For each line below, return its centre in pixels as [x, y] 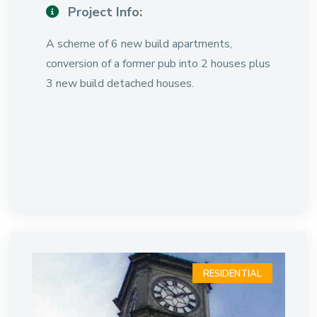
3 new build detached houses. [120, 83]
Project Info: [103, 12]
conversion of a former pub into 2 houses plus [158, 64]
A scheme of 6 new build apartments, [139, 44]
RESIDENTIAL [232, 274]
